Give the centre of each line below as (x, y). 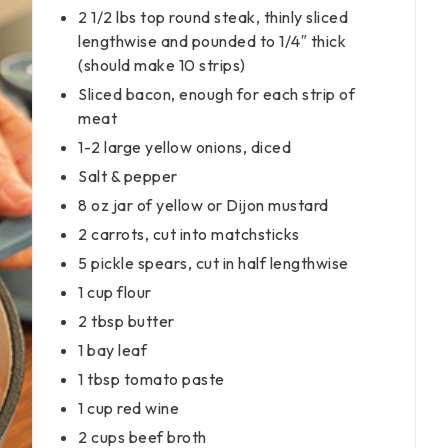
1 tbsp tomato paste (151, 379)
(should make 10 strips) (162, 65)
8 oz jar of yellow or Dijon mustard (203, 205)
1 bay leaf (112, 350)
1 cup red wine (128, 408)
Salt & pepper (128, 176)
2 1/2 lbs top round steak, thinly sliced (213, 17)
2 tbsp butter (126, 321)
